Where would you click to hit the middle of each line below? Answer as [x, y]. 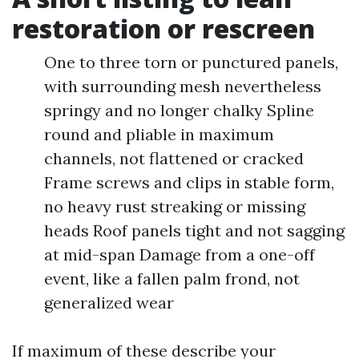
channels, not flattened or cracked [174, 158]
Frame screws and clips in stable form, [189, 182]
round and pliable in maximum [159, 134]
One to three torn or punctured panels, [191, 62]
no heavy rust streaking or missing [175, 206]
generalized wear [109, 303]
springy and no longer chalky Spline [179, 110]
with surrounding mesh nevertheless [183, 86]
